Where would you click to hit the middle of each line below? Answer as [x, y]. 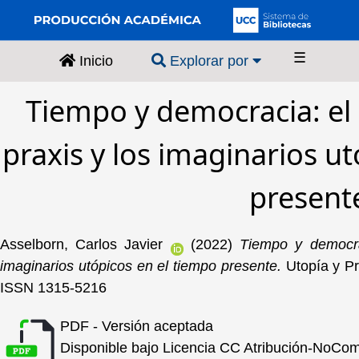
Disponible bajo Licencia [140, 348]
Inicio [94, 61]
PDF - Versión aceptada [137, 327]
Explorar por [209, 61]
